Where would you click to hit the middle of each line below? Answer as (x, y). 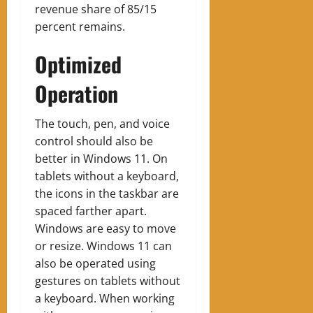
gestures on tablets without (108, 281)
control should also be (94, 141)
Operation (77, 93)
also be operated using (95, 263)
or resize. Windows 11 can (103, 246)
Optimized (78, 64)
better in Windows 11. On (101, 158)
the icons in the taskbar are (107, 193)
